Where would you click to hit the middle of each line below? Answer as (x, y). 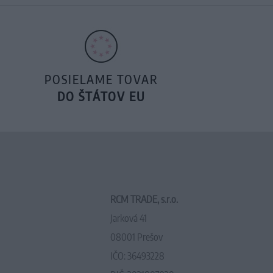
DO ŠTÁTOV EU (101, 96)
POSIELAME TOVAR (101, 79)
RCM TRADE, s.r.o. (144, 199)
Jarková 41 (129, 218)
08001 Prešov (136, 237)
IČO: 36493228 (137, 256)
